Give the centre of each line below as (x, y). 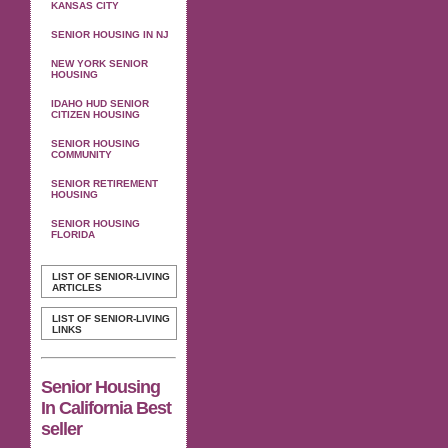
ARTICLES (77, 287)
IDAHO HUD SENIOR (100, 103)
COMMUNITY (81, 154)
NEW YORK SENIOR (99, 63)
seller (61, 428)
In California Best (106, 407)
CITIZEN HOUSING (95, 114)
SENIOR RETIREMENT (104, 183)
